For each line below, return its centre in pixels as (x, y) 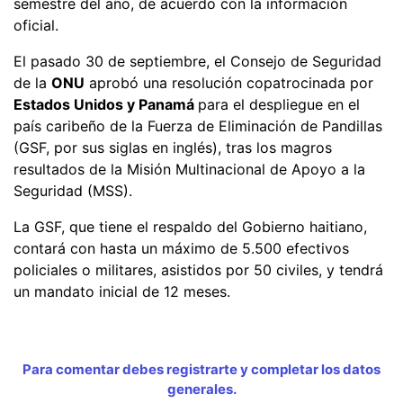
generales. (201, 389)
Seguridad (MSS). (73, 190)
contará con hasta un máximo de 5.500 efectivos (181, 248)
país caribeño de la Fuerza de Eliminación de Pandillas (198, 125)
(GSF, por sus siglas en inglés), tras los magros (173, 147)
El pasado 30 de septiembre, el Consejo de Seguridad (197, 61)
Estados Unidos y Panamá (106, 104)
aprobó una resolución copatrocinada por (229, 82)
